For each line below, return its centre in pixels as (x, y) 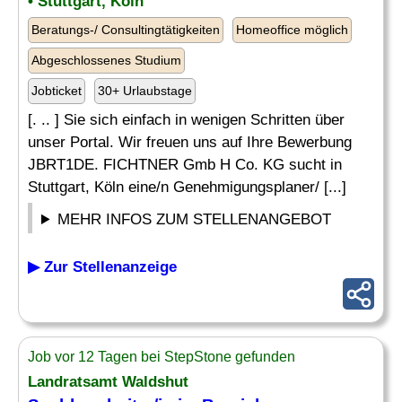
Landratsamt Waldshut (108, 382)
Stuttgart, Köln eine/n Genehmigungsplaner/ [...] (187, 187)
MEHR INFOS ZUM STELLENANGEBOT (195, 219)
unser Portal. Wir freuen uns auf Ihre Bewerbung (190, 142)
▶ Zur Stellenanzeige (102, 267)
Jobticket (57, 91)
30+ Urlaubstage (145, 91)
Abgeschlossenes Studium (106, 60)
